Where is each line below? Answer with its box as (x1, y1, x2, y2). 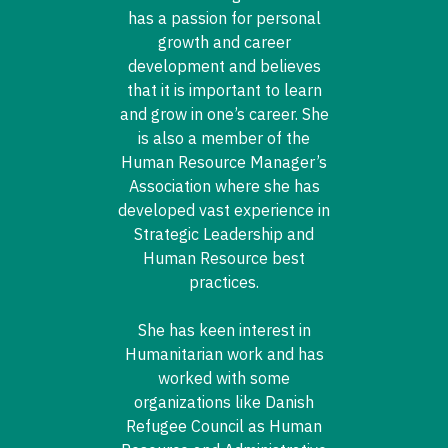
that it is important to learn (126, 79, 322, 100)
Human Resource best (143, 247, 305, 268)
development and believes (127, 55, 321, 76)
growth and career (157, 31, 291, 52)
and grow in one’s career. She (119, 103, 329, 124)
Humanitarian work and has (124, 343, 324, 364)
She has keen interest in (137, 319, 311, 340)
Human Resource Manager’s (121, 151, 327, 172)
